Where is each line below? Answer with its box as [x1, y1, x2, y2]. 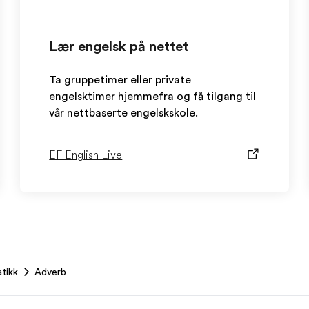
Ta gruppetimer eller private [49, 74, 192, 86]
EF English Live [49, 149, 123, 161]
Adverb [34, 266, 66, 277]
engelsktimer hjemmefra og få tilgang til [49, 90, 257, 103]
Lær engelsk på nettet [49, 39, 189, 54]
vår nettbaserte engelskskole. [49, 107, 199, 119]
